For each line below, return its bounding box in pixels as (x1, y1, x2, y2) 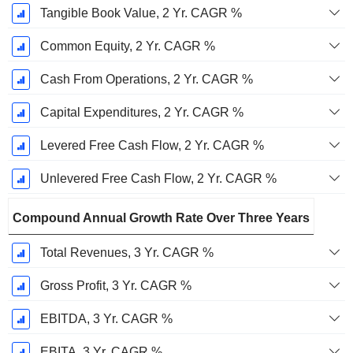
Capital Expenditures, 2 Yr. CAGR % (39, 106, 243, 120)
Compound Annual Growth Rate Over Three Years (13, 211, 310, 225)
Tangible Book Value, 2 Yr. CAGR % (39, 6, 242, 20)
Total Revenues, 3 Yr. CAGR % (39, 246, 214, 260)
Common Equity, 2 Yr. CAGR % (39, 39, 215, 54)
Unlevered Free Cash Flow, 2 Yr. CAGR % (39, 172, 277, 186)
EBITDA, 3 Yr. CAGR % (39, 312, 173, 326)
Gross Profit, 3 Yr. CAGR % (39, 279, 191, 293)
